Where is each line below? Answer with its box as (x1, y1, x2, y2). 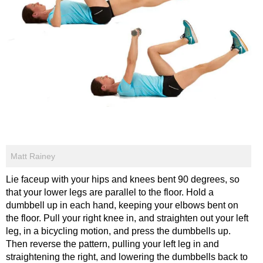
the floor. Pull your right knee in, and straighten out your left (6, 213, 248, 224)
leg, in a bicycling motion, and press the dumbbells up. (6, 226, 231, 237)
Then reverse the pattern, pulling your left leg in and (6, 239, 219, 249)
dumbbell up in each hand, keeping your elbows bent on (6, 200, 238, 211)
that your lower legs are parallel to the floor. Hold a (6, 187, 214, 198)
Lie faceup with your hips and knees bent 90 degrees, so (6, 174, 240, 185)
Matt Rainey (11, 151, 55, 161)
